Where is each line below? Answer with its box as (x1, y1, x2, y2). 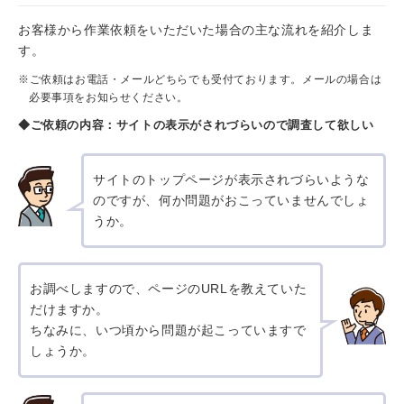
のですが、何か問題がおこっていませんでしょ (93, 192, 370, 207)
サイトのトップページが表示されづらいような (93, 171, 370, 187)
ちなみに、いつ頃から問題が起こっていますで (30, 322, 307, 337)
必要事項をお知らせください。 (29, 90, 188, 104)
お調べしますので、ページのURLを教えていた (30, 280, 308, 296)
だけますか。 (30, 301, 109, 317)
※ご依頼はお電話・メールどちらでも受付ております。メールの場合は (18, 72, 382, 86)
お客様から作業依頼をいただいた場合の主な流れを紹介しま (18, 22, 374, 37)
